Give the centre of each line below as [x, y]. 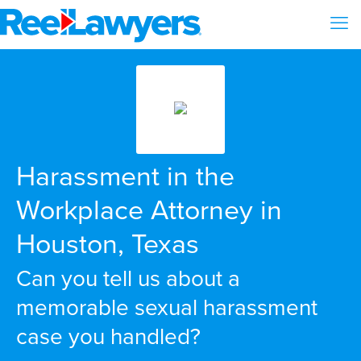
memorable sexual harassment [167, 307]
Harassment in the [125, 175]
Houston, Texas [108, 243]
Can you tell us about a [128, 278]
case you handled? [108, 336]
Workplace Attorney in [149, 209]
